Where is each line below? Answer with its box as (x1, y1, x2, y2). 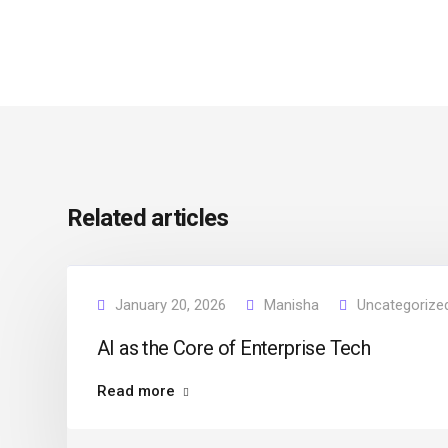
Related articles (67, 204, 229, 232)
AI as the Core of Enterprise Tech (97, 336, 371, 360)
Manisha (264, 296, 319, 314)
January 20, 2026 (115, 296, 226, 314)
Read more (97, 382, 175, 400)
